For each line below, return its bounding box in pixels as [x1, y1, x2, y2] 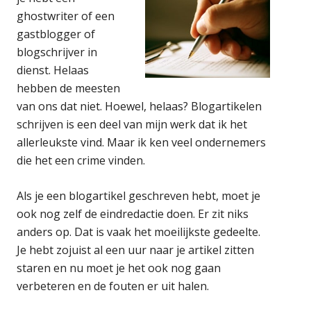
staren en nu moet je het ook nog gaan [17, 260, 221, 276]
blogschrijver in [17, 44, 98, 60]
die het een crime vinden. [17, 152, 146, 168]
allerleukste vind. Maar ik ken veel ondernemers [17, 134, 267, 150]
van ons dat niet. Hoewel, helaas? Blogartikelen [17, 98, 262, 114]
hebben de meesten [17, 80, 121, 96]
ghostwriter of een [17, 8, 115, 24]
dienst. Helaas [17, 62, 90, 78]
